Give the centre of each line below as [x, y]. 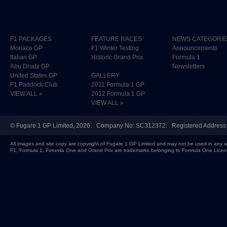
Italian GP [24, 57]
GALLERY [105, 75]
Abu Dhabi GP [30, 66]
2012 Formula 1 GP [118, 94]
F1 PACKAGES [31, 39]
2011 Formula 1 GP [118, 85]
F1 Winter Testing [115, 48]
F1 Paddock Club [34, 85]
